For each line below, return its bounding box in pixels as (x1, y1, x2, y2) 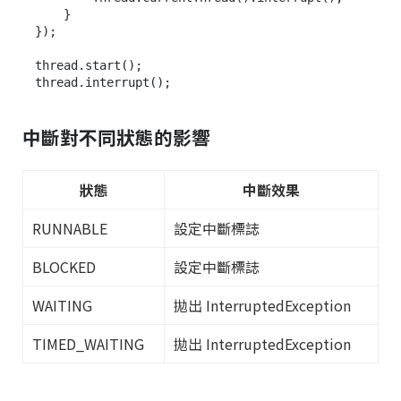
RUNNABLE (32, 218, 107, 239)
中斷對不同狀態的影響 (22, 124, 210, 151)
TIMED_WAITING (32, 333, 144, 354)
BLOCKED (32, 256, 96, 277)
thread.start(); (35, 58, 142, 73)
